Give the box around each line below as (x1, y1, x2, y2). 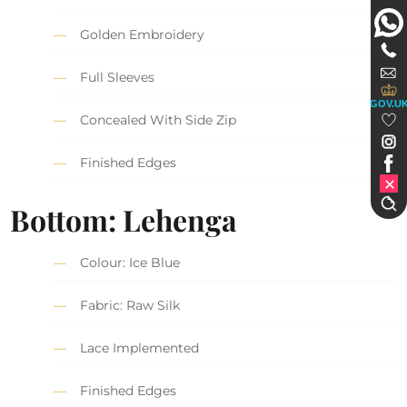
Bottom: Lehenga (10, 199, 238, 239)
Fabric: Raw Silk (80, 296, 181, 313)
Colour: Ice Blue (80, 253, 181, 271)
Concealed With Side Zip (80, 112, 237, 129)
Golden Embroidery (80, 26, 205, 44)
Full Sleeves (80, 69, 155, 86)
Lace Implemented (80, 339, 200, 356)
